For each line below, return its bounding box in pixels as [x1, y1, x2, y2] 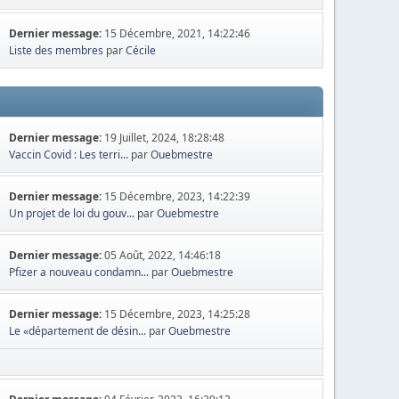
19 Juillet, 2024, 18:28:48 [104, 130, 225, 145]
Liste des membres [9, 43, 104, 58]
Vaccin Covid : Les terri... [9, 147, 129, 162]
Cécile [126, 43, 157, 58]
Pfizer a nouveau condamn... [9, 265, 150, 280]
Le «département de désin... [9, 323, 147, 338]
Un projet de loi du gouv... [9, 206, 135, 221]
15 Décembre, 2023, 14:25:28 [104, 306, 251, 322]
